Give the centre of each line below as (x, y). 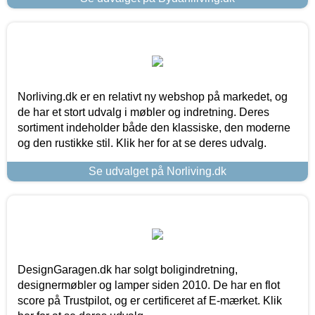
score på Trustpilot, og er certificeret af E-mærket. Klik (150, 300)
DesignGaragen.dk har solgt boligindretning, (128, 269)
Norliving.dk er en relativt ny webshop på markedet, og (153, 96)
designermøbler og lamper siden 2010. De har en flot (149, 285)
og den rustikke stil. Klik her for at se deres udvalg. (142, 143)
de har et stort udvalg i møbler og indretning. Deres (143, 112)
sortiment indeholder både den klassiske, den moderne (154, 127)
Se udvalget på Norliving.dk (157, 171)
